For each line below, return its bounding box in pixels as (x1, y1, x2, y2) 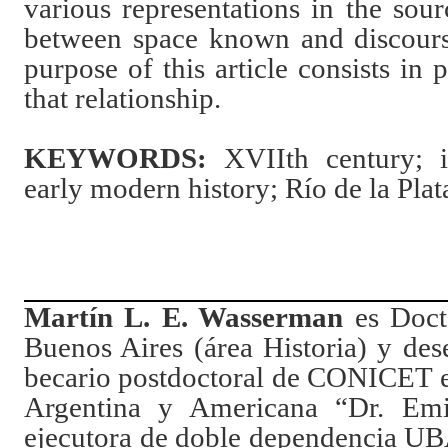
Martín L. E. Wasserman (23, 302, 344, 334)
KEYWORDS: (23, 143, 207, 174)
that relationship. (23, 83, 221, 114)
